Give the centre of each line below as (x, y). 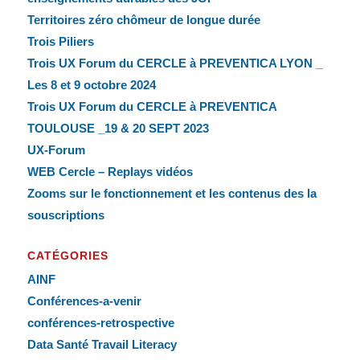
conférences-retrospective (100, 323)
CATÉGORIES (67, 256)
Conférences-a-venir (84, 301)
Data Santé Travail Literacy (102, 345)
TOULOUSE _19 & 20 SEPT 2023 (118, 129)
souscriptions (65, 215)
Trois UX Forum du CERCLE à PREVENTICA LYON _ (174, 63)
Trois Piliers (60, 42)
